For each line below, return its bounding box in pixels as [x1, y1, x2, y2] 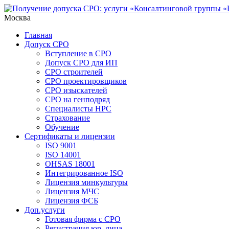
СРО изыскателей [45, 86, 107, 95]
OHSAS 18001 [45, 159, 95, 168]
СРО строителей [45, 67, 103, 76]
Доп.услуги [25, 205, 65, 214]
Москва [4, 13, 31, 22]
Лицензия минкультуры [45, 178, 128, 187]
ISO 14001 [45, 150, 81, 159]
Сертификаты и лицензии [25, 132, 115, 141]
